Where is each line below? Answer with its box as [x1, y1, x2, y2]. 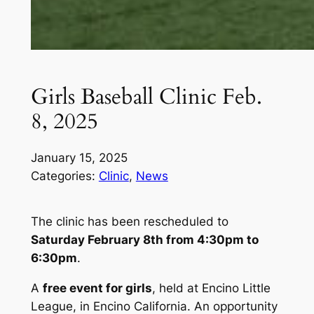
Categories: [30, 168, 99, 183]
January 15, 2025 [30, 150, 128, 165]
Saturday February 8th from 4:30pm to [30, 232, 259, 247]
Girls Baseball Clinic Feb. [30, 81, 262, 111]
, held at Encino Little [151, 280, 271, 295]
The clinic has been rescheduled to [30, 214, 228, 228]
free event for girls [42, 280, 152, 295]
